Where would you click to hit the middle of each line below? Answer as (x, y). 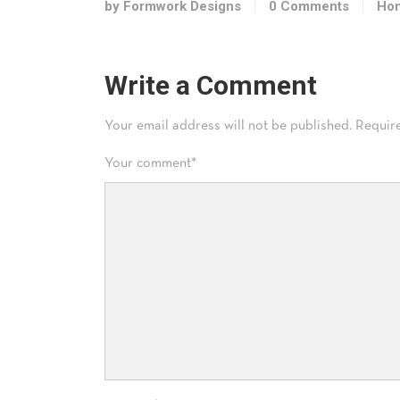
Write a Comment (211, 85)
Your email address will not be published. (228, 125)
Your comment (148, 163)
